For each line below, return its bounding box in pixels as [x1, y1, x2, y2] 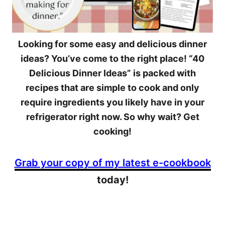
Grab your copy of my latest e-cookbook [14, 157, 211, 169]
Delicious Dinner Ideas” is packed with [29, 68, 196, 78]
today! [96, 174, 129, 186]
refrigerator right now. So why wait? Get [26, 111, 199, 122]
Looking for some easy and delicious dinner [18, 39, 207, 49]
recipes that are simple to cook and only [26, 82, 199, 93]
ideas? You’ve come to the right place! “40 [21, 53, 204, 64]
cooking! [93, 126, 132, 137]
